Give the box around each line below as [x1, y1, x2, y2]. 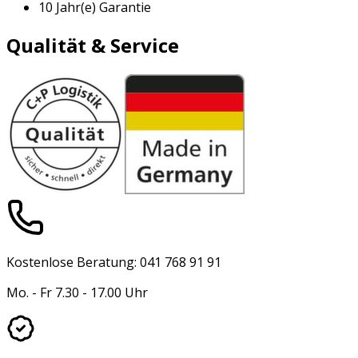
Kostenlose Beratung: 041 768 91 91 [6, 253, 221, 271]
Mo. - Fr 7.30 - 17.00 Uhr [6, 283, 148, 301]
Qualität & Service [6, 31, 179, 58]
